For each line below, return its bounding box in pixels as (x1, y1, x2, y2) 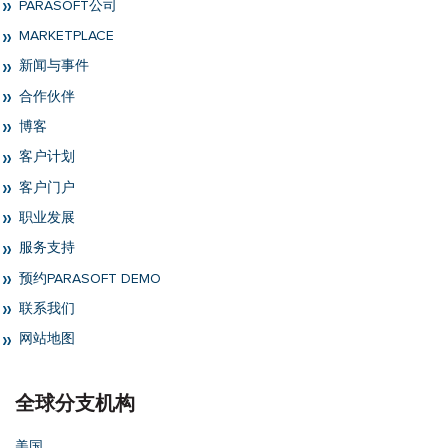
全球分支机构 (15, 386, 135, 417)
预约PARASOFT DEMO (15, 271, 161, 286)
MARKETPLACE (15, 29, 114, 44)
